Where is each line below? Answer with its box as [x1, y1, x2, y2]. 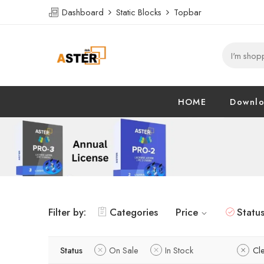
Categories [110, 205, 158, 219]
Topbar [169, 6, 202, 18]
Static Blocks [111, 6, 166, 18]
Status [60, 244, 82, 256]
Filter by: [48, 205, 86, 219]
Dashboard [60, 6, 108, 18]
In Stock [165, 244, 193, 256]
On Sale [109, 244, 138, 256]
